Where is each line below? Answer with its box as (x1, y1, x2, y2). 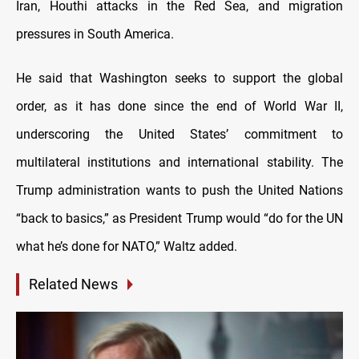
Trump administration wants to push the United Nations (16, 183, 343, 199)
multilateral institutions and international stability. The (16, 155, 343, 171)
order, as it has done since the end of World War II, (16, 99, 343, 115)
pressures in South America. (16, 26, 174, 42)
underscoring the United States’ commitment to (16, 127, 343, 143)
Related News (29, 276, 118, 293)
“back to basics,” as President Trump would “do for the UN (16, 211, 343, 227)
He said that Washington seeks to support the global (16, 71, 343, 87)
